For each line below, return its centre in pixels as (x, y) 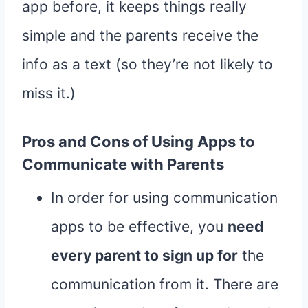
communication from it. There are (165, 285)
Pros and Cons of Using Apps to (139, 142)
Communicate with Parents (123, 165)
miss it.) (49, 93)
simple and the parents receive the (140, 36)
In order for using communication (164, 198)
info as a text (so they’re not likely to (147, 65)
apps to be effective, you (139, 227)
